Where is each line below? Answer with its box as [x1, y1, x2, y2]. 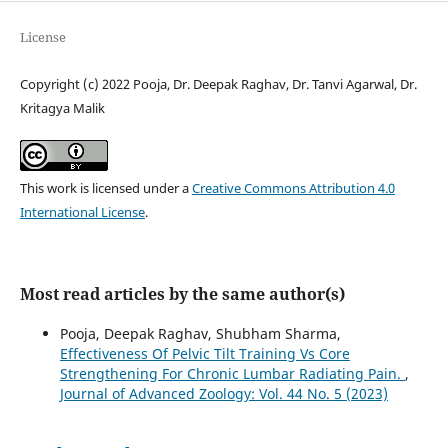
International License [19, 202, 145, 221]
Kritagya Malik [19, 98, 105, 117]
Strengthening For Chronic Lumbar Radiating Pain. [59, 363, 405, 383]
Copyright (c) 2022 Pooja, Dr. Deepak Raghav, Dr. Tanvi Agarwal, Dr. [19, 74, 417, 93]
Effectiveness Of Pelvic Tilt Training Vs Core [59, 343, 350, 363]
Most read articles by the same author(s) [19, 282, 345, 305]
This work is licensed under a [19, 178, 192, 197]
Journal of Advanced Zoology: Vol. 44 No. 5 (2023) [59, 383, 388, 403]
